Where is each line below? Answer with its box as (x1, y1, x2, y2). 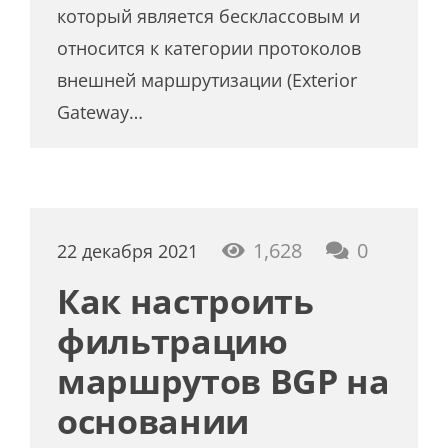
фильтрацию (57, 317, 288, 364)
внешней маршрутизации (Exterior (57, 68, 358, 93)
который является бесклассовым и (57, 4, 361, 29)
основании (57, 397, 250, 444)
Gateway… (57, 100, 144, 125)
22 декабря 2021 (57, 238, 199, 263)
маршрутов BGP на (57, 357, 390, 404)
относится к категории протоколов (57, 36, 362, 61)
